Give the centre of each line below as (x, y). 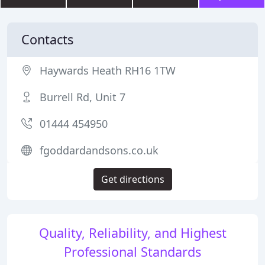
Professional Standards (132, 252)
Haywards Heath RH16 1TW (108, 70)
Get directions (132, 179)
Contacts (47, 39)
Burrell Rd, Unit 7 (83, 97)
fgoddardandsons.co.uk (99, 150)
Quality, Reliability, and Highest (132, 233)
